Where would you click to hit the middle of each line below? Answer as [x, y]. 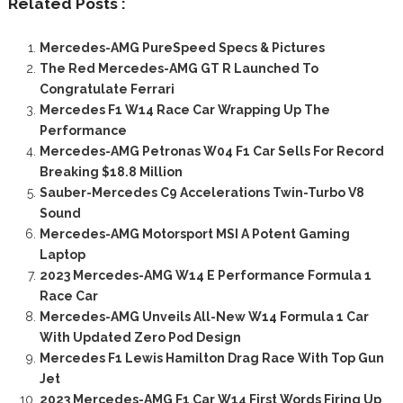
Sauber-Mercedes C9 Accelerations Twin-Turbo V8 [201, 192]
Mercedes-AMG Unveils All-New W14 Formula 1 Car [204, 316]
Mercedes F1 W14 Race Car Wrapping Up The [184, 109]
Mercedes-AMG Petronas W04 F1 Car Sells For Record [211, 151]
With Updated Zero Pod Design [140, 337]
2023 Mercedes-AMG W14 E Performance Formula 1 [205, 275]
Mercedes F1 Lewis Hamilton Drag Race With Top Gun [211, 358]
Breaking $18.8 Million [111, 171]
